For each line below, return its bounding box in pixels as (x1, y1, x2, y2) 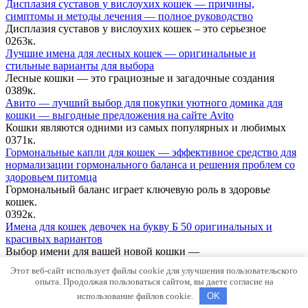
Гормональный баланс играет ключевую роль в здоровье (5, 183, 270, 195)
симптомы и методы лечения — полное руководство (5, 10, 253, 22)
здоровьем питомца (5, 170, 97, 183)
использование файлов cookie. (76, 290, 195, 301)
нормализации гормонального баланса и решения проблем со (5, 158, 295, 170)
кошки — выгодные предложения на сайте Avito (5, 109, 234, 121)
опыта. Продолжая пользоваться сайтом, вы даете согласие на (34, 276, 274, 287)
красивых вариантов (5, 232, 102, 245)
